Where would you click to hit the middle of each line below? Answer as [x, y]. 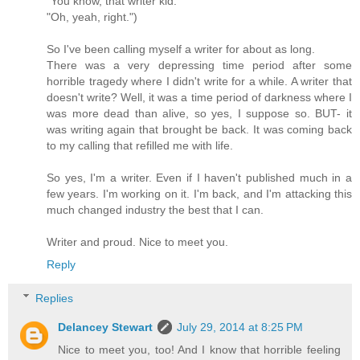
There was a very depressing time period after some [199, 65]
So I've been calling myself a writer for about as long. [181, 49]
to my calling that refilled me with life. [140, 145]
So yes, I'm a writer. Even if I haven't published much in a [199, 177]
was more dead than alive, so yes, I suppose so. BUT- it [199, 113]
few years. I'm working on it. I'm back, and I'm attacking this [199, 193]
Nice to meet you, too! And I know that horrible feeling [199, 349]
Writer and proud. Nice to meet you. [137, 241]
